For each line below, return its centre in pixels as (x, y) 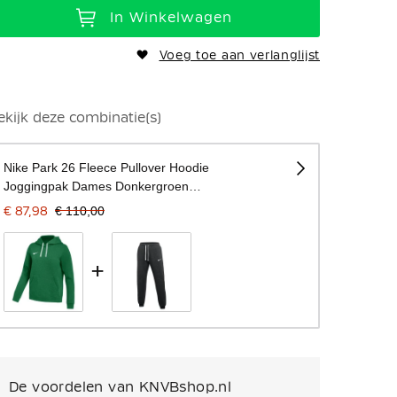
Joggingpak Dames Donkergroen (96, 186)
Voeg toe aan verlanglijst (239, 55)
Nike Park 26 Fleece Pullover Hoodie (106, 167)
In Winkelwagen (171, 17)
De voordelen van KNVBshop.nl (121, 387)
